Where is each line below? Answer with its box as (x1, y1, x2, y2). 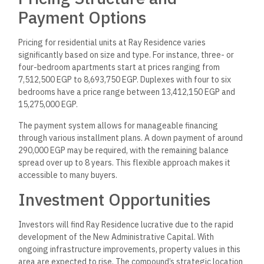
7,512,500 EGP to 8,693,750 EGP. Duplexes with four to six (18, 74, 232, 85)
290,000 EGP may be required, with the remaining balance (18, 144, 229, 156)
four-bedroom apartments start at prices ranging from (18, 62, 220, 73)
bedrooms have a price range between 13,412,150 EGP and (18, 87, 236, 98)
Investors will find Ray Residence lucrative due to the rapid (18, 219, 234, 230)
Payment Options (18, 6, 147, 29)
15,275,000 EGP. (18, 99, 78, 110)
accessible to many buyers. (18, 169, 118, 180)
